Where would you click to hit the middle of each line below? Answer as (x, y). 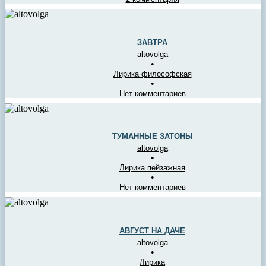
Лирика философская (152, 74)
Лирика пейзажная (152, 168)
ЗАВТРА (152, 42)
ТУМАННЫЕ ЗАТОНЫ (152, 137)
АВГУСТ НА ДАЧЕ (152, 231)
